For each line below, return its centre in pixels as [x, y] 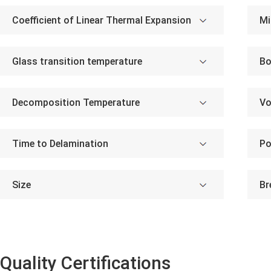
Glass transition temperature [77, 61]
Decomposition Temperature [76, 102]
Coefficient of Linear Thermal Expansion [102, 20]
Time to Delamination [60, 143]
